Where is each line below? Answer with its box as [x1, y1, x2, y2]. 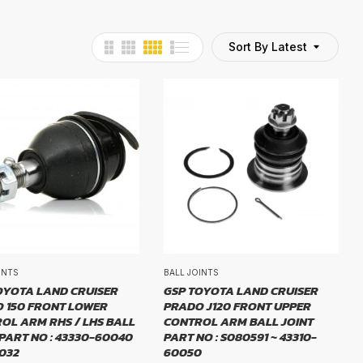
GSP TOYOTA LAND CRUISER [163, 281, 318, 301]
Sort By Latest [228, 39, 307, 53]
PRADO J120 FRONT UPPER [163, 297, 311, 316]
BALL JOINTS [163, 267, 219, 278]
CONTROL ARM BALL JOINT [163, 312, 314, 331]
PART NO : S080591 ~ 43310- [163, 327, 317, 347]
